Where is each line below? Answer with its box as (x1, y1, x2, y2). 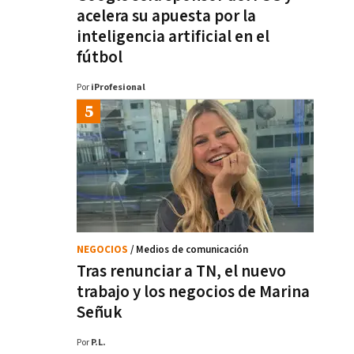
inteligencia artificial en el (77, 26, 269, 47)
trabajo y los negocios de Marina (77, 281, 310, 303)
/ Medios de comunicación (130, 243, 248, 257)
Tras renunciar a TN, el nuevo (77, 261, 286, 282)
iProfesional (91, 81, 145, 93)
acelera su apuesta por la (77, 6, 256, 27)
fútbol (77, 47, 122, 68)
